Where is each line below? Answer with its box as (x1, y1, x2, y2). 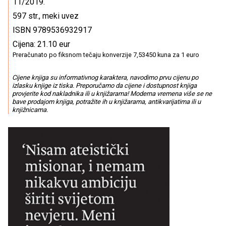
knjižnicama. (12, 106, 48, 114)
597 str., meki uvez (13, 11, 79, 21)
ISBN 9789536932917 (13, 25, 92, 35)
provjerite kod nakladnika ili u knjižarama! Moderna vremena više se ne (12, 90, 212, 98)
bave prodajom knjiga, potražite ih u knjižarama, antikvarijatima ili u (12, 98, 201, 106)
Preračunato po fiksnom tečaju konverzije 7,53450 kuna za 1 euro (13, 51, 199, 59)
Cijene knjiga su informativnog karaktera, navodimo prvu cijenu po (12, 74, 198, 82)
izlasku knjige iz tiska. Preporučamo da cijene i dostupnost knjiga (12, 82, 197, 90)
